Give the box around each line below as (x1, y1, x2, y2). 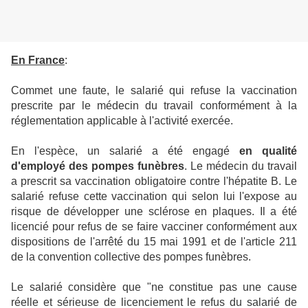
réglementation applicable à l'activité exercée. (11, 115, 233, 127)
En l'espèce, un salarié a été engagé (11, 145, 239, 157)
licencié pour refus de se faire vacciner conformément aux (11, 221, 297, 233)
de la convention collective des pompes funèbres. (11, 251, 251, 263)
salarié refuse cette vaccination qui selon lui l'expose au (11, 190, 297, 203)
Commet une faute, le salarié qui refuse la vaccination (11, 85, 297, 97)
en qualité (239, 145, 297, 157)
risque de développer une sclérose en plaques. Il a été (11, 206, 297, 218)
